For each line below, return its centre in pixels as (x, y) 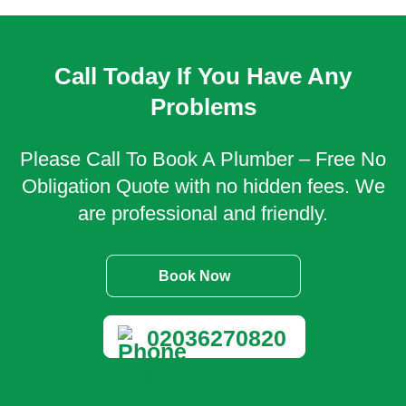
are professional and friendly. (203, 213)
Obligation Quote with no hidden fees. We (203, 186)
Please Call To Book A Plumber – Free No (203, 159)
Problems (203, 107)
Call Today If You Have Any (203, 76)
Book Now (194, 276)
